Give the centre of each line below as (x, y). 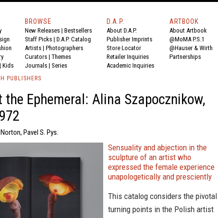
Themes (61, 57)
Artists (33, 48)
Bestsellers (78, 30)
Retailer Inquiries (128, 57)
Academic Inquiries (130, 65)
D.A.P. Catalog (74, 39)
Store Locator (124, 48)
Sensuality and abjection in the (157, 147)
